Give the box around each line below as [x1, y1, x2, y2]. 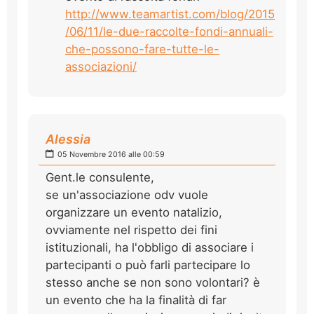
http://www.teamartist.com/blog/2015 [65, 6, 275, 21]
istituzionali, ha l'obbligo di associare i [46, 240, 254, 254]
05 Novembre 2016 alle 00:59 [55, 149, 165, 159]
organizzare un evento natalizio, [46, 205, 222, 219]
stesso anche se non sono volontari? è [46, 275, 260, 289]
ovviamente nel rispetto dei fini [46, 222, 217, 237]
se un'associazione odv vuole [46, 187, 208, 202]
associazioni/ [65, 59, 137, 74]
